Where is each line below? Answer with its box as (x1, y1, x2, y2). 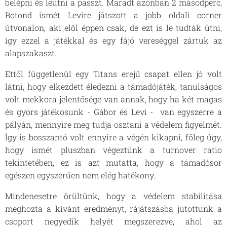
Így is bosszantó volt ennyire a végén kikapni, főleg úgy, (5, 132, 222, 142)
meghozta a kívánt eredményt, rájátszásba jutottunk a (5, 203, 222, 214)
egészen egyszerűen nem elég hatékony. (5, 170, 158, 180)
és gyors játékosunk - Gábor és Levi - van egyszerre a (5, 106, 222, 117)
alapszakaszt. (5, 48, 59, 58)
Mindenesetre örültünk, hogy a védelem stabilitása (5, 191, 222, 201)
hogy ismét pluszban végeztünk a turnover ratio (5, 144, 222, 155)
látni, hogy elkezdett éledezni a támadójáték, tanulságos (5, 81, 222, 92)
